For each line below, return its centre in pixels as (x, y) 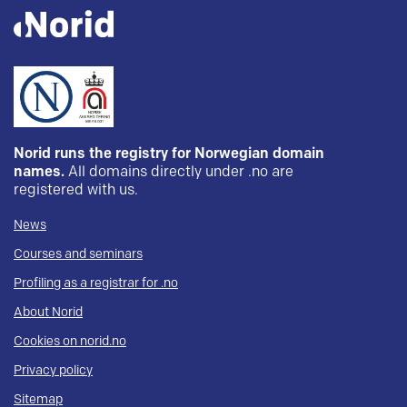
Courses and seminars (78, 254)
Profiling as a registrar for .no (96, 283)
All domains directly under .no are (181, 173)
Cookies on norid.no (70, 342)
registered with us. (76, 191)
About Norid (48, 313)
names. (39, 173)
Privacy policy (53, 371)
